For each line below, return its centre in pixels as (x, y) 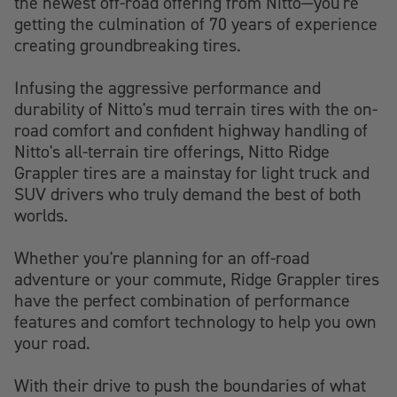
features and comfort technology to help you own (195, 322)
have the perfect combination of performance (182, 300)
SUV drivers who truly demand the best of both (188, 194)
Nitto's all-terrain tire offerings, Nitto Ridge (172, 152)
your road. (52, 343)
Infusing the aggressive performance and (167, 88)
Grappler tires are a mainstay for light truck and (192, 173)
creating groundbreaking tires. (128, 45)
